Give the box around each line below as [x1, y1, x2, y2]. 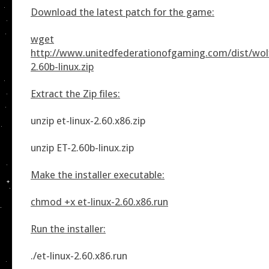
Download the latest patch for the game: [31, 5, 214, 18]
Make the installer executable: [31, 168, 165, 181]
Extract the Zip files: [31, 87, 120, 100]
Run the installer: [31, 222, 106, 235]
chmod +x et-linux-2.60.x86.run [31, 195, 168, 208]
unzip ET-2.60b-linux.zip [31, 141, 134, 154]
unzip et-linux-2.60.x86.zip [31, 114, 145, 127]
